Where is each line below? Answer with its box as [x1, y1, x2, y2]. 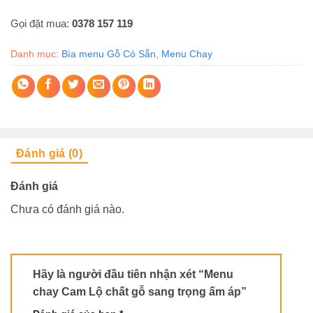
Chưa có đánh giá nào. [10, 203, 124, 215]
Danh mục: [10, 48, 61, 59]
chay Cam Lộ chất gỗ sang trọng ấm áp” [33, 285, 249, 298]
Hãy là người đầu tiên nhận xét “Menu [33, 268, 233, 280]
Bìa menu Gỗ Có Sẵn [61, 48, 156, 59]
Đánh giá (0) [16, 147, 82, 159]
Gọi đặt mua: [10, 17, 72, 29]
